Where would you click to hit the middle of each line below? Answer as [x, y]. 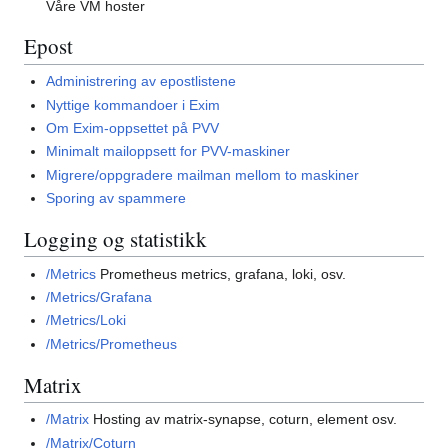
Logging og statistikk [115, 238]
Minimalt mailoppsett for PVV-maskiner [168, 151]
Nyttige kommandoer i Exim [133, 104]
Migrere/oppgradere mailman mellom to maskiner [203, 174]
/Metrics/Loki [86, 320]
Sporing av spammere [116, 198]
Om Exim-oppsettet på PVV [133, 127]
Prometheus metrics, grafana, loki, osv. [221, 273]
